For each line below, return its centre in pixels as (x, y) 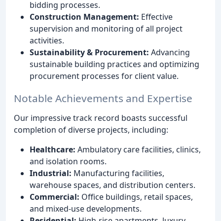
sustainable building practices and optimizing (114, 64)
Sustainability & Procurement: (89, 53)
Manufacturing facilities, (118, 173)
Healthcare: (53, 150)
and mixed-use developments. (86, 209)
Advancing (169, 53)
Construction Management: (84, 17)
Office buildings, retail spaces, (136, 197)
